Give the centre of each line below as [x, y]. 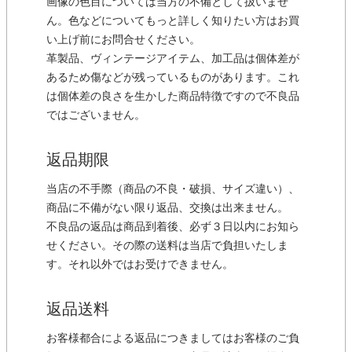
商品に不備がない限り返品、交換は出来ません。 [167, 208]
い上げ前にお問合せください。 [123, 40]
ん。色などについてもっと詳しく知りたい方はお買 [173, 21]
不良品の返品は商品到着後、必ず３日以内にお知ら [173, 227]
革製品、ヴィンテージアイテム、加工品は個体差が [173, 59]
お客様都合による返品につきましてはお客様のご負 [173, 339]
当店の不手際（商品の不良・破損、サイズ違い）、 [173, 189]
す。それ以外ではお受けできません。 [140, 265]
